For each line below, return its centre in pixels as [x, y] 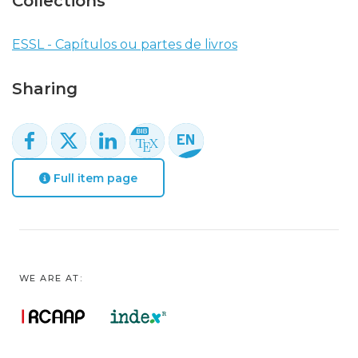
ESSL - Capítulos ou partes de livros [125, 44]
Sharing [45, 89]
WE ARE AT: [51, 278]
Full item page [94, 178]
